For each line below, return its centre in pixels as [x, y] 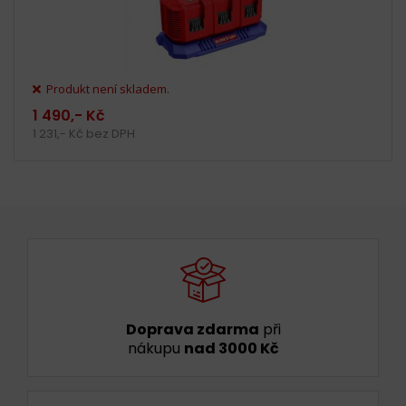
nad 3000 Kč [231, 348]
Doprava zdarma [192, 329]
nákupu [155, 348]
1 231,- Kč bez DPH [84, 134]
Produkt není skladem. [106, 89]
